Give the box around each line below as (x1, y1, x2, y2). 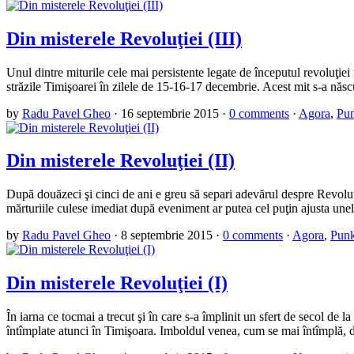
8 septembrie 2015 (121, 228, 213, 243)
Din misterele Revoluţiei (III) (6, 28, 242, 49)
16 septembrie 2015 (121, 106, 219, 120)
